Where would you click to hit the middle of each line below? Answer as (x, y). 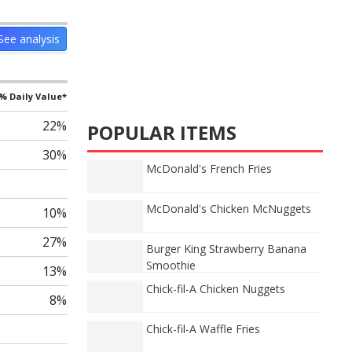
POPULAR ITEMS (162, 132)
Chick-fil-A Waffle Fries (203, 329)
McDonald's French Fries (209, 169)
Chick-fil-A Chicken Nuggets (216, 289)
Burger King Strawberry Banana (226, 249)
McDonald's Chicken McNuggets (229, 209)
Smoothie (171, 265)
